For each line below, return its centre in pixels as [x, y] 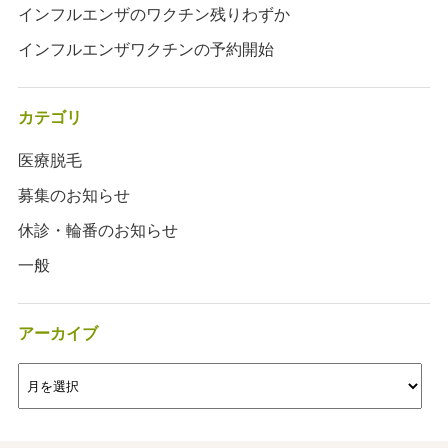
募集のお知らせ [73, 195]
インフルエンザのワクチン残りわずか [153, 14]
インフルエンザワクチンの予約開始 [145, 49]
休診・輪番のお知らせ [97, 230]
